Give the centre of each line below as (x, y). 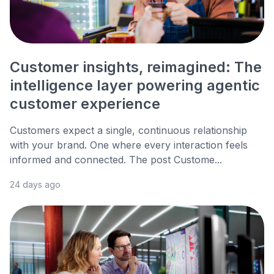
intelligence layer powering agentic (135, 86)
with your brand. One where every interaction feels (129, 145)
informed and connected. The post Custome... (116, 160)
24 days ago (35, 185)
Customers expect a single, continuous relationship (128, 131)
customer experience (85, 104)
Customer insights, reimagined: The (136, 67)
